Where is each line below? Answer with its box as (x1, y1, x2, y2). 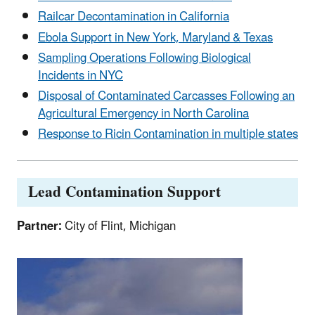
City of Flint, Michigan (65, 214, 176, 240)
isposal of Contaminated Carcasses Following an (46, 84, 295, 110)
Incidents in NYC (38, 63, 123, 89)
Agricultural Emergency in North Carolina (38, 101, 249, 127)
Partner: (17, 214, 65, 240)
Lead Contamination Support (28, 176, 221, 209)
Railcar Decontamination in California (38, 4, 229, 30)
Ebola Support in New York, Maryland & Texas (38, 25, 273, 51)
